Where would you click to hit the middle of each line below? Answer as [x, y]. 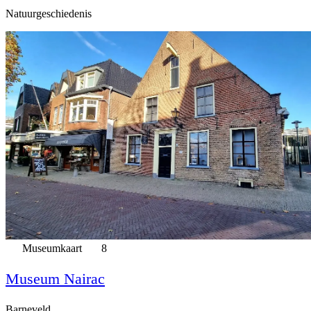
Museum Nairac [55, 278]
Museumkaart [52, 248]
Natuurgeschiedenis [49, 13]
